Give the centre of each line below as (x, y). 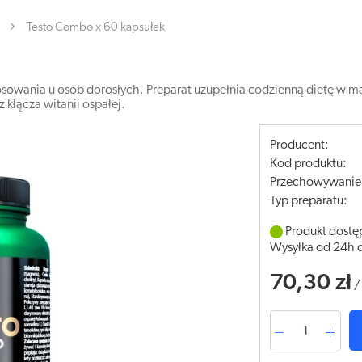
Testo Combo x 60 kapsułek (96, 28)
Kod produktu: (309, 164)
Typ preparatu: (309, 201)
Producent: (300, 145)
